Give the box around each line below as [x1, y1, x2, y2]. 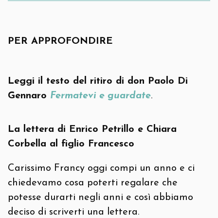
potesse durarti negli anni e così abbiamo [8, 193, 193, 202]
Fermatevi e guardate [50, 91, 151, 101]
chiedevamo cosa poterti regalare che [8, 178, 178, 188]
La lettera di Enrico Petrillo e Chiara [8, 125, 177, 134]
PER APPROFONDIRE [8, 36, 113, 46]
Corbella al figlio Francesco [8, 139, 134, 149]
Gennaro [8, 91, 50, 101]
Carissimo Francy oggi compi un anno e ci [8, 163, 195, 173]
